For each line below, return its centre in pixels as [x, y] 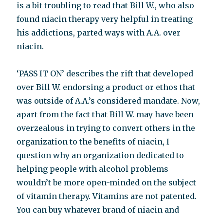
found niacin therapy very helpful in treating [105, 19]
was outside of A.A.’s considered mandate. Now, [109, 101]
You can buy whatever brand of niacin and [98, 210]
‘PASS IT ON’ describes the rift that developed [105, 73]
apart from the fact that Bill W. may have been [105, 114]
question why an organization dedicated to [100, 155]
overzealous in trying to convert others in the [106, 128]
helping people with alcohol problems [93, 169]
